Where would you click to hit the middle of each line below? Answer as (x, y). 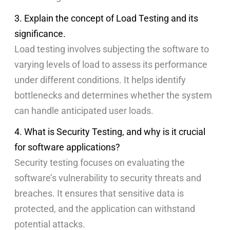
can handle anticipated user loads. (84, 110)
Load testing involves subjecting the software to (112, 49)
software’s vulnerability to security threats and (108, 178)
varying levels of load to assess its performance (111, 64)
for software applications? (68, 147)
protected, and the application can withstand (105, 209)
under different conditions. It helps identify (100, 80)
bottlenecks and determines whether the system (113, 95)
